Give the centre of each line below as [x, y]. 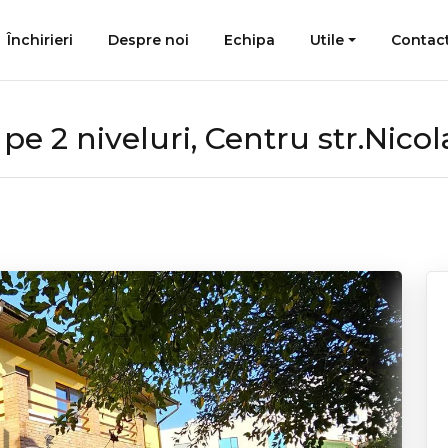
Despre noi [148, 40]
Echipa [250, 40]
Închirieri [39, 40]
